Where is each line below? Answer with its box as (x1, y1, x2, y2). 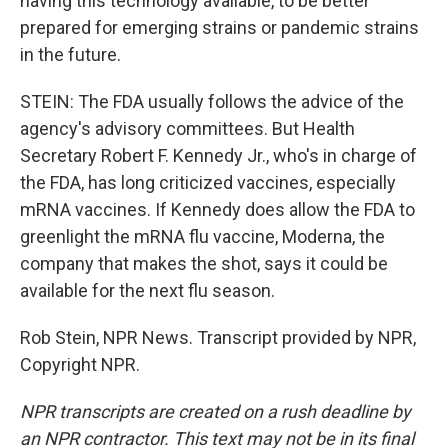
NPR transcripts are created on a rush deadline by (20, 401, 411, 422)
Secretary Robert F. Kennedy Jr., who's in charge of (20, 145, 417, 166)
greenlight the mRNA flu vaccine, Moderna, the (20, 226, 385, 247)
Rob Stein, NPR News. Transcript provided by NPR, (20, 327, 416, 348)
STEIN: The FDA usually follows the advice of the (20, 91, 404, 112)
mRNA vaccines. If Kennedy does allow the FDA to (20, 199, 415, 220)
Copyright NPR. (20, 354, 140, 375)
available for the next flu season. (20, 280, 275, 301)
